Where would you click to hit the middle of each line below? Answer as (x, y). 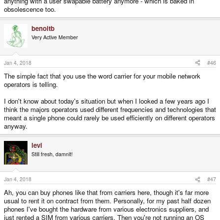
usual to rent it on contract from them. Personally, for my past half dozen (107, 201)
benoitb (43, 28)
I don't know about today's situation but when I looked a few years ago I (107, 101)
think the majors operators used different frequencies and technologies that (110, 109)
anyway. (16, 126)
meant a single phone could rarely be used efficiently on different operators (110, 117)
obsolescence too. (30, 9)
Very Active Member (55, 37)
